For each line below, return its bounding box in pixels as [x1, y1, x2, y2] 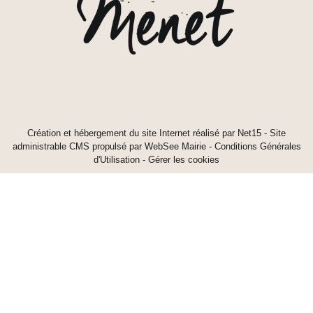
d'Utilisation [94, 154, 140, 166]
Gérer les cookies [148, 154, 219, 166]
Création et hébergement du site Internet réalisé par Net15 [27, 128, 261, 139]
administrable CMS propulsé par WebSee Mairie [12, 141, 206, 152]
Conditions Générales [214, 141, 301, 152]
